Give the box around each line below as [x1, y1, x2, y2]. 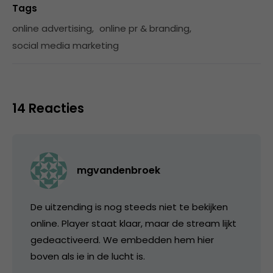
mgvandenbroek [77, 163, 160, 178]
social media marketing [12, 39, 119, 52]
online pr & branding [99, 22, 190, 35]
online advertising [12, 22, 92, 35]
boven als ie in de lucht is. [30, 250, 145, 263]
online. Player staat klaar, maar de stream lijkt [30, 217, 236, 230]
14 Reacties [12, 99, 84, 118]
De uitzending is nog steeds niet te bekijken [30, 200, 228, 214]
